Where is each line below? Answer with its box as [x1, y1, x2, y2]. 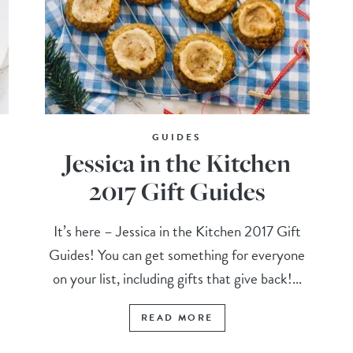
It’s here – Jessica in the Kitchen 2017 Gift [53, 220, 301, 243]
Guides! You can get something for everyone [49, 243, 306, 267]
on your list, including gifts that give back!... [52, 267, 302, 291]
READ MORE [140, 310, 214, 325]
